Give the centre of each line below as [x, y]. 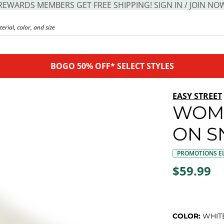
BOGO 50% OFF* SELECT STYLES [112, 66]
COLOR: [187, 216]
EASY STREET [197, 96]
